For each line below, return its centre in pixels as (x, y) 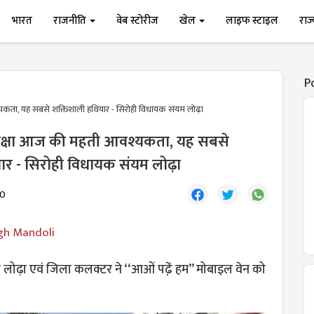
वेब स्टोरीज (138, 21)
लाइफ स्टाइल (252, 21)
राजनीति (71, 21)
